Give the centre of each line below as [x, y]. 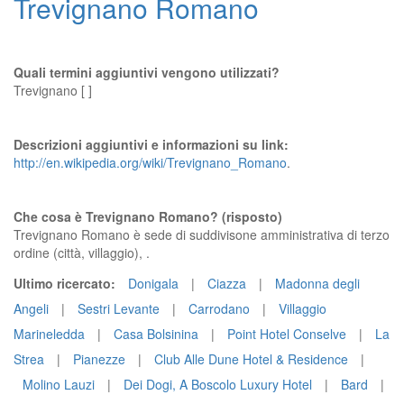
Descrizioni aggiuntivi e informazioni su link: [151, 144]
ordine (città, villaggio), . [82, 252]
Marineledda [49, 334]
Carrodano [219, 308]
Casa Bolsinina [156, 334]
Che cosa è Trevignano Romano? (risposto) [148, 216]
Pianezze [99, 359]
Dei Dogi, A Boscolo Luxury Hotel [218, 384]
